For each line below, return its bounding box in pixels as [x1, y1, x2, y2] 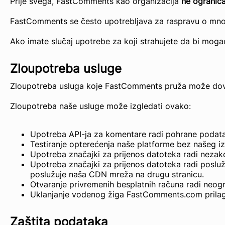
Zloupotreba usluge [10, 61, 122, 76]
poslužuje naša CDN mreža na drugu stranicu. [30, 169, 204, 179]
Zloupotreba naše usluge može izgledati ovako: [10, 101, 191, 111]
